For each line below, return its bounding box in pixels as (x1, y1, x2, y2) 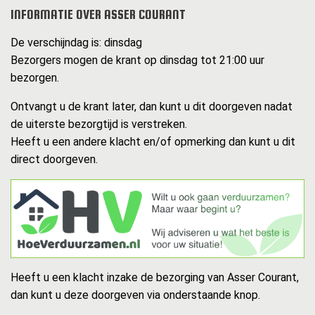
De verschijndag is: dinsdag (11, 36, 142, 50)
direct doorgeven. (11, 153, 98, 167)
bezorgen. (11, 71, 59, 85)
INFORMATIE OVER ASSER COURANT (11, 7, 186, 22)
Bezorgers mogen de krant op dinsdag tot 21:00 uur (11, 53, 264, 67)
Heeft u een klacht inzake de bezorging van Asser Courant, (11, 271, 299, 285)
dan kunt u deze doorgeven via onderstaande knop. (11, 288, 260, 302)
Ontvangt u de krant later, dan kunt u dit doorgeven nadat (11, 100, 292, 114)
